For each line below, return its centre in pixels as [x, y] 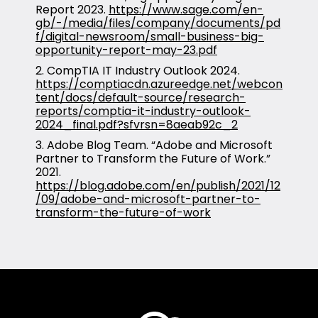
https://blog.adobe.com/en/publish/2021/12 [158, 185]
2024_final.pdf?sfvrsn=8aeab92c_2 [137, 124]
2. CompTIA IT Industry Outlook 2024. [138, 70]
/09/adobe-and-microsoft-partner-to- [148, 199]
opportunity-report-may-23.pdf [126, 50]
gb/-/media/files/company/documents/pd [158, 23]
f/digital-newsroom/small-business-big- [150, 36]
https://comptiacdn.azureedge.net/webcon [159, 84]
